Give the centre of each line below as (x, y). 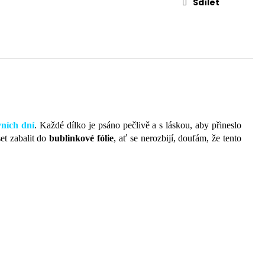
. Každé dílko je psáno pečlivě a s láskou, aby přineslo (138, 125)
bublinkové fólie (82, 138)
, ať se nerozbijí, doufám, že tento (178, 138)
